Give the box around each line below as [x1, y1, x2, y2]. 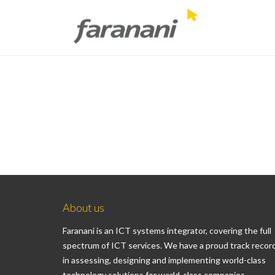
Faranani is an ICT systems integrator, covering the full [63, 225, 271, 236]
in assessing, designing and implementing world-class [63, 254, 266, 265]
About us [63, 201, 104, 214]
